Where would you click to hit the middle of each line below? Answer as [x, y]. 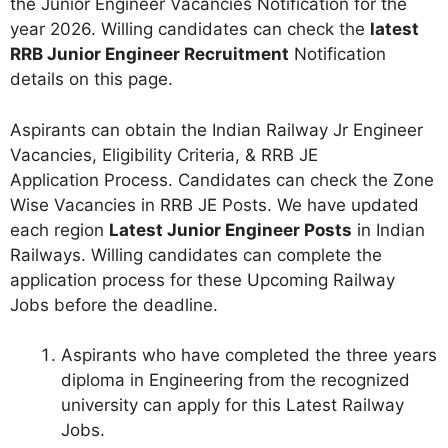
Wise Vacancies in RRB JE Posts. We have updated [214, 204]
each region [59, 229]
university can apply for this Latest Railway [232, 405]
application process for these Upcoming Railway [202, 279]
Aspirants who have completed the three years [249, 355]
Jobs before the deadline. [114, 304]
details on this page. [91, 79]
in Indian [388, 229]
